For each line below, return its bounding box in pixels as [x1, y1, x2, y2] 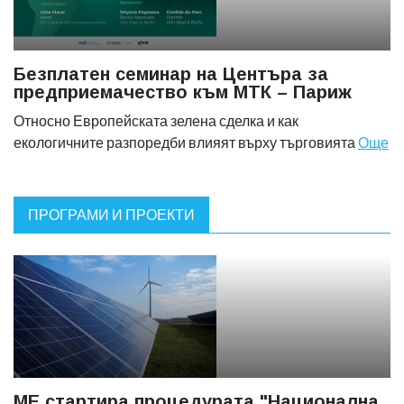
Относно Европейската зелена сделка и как [14, 112, 298, 129]
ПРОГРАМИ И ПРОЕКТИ [28, 206, 195, 223]
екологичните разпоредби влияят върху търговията [14, 133, 358, 151]
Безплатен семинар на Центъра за [14, 64, 328, 84]
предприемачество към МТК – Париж [14, 82, 352, 102]
